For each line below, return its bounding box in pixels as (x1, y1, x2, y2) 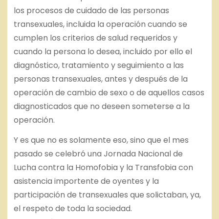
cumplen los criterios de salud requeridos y (13, 32, 177, 44)
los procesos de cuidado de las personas (13, 4, 169, 16)
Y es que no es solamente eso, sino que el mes (13, 134, 189, 146)
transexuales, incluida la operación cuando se (13, 18, 187, 30)
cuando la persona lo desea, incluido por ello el (13, 45, 192, 57)
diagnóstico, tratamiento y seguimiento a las (13, 59, 184, 71)
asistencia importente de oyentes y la (13, 175, 159, 187)
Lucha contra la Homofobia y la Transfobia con (13, 161, 193, 173)
